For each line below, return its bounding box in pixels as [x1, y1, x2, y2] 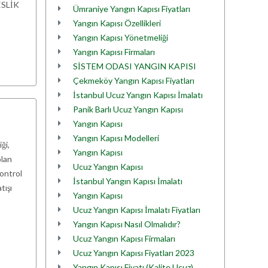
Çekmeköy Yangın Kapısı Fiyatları [73, 75, 194, 86]
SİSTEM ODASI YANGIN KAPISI [73, 61, 196, 71]
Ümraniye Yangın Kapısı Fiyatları [73, 4, 190, 14]
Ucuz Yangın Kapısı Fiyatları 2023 [73, 248, 194, 258]
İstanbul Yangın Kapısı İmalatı [73, 176, 182, 186]
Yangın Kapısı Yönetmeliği [73, 32, 168, 42]
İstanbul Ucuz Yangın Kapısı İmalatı [73, 90, 203, 100]
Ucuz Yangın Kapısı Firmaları [73, 233, 175, 243]
